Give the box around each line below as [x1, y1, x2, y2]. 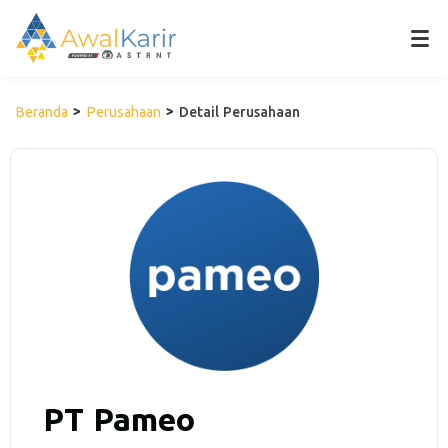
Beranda [15, 104, 68, 120]
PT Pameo [43, 401, 195, 437]
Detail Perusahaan [179, 104, 300, 120]
